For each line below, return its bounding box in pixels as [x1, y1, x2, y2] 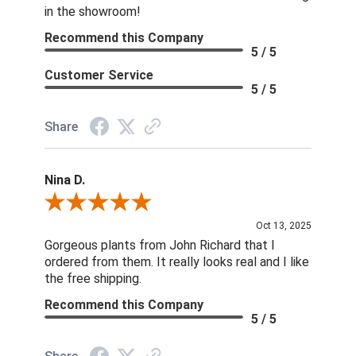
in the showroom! [44, 4, 141, 20]
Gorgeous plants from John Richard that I [44, 238, 275, 253]
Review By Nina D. [43, 197, 131, 211]
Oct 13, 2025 [256, 220, 312, 232]
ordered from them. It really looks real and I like [44, 254, 309, 270]
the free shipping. [44, 271, 141, 287]
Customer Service [44, 68, 153, 83]
